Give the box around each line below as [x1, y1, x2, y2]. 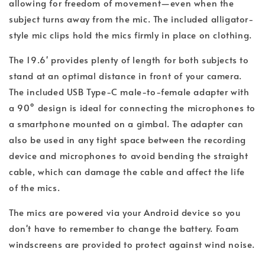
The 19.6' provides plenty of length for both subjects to [9, 53, 249, 66]
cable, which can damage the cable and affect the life [9, 164, 245, 177]
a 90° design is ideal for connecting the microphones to [9, 101, 256, 114]
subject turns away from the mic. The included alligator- [9, 12, 254, 25]
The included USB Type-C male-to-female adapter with [9, 85, 250, 98]
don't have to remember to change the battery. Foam [9, 221, 240, 234]
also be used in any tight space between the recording [9, 132, 246, 146]
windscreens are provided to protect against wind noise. [9, 237, 256, 250]
